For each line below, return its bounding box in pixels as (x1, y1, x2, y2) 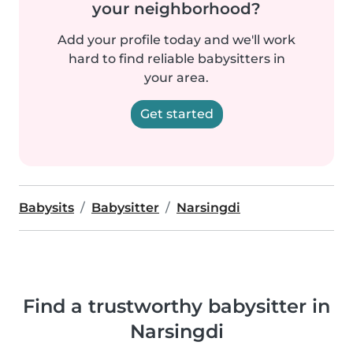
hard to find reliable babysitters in (68, 50, 285, 66)
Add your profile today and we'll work (58, 32, 295, 47)
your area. (144, 69, 209, 85)
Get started (139, 106, 214, 121)
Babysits (19, 199, 74, 215)
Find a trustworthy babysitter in (23, 294, 330, 318)
